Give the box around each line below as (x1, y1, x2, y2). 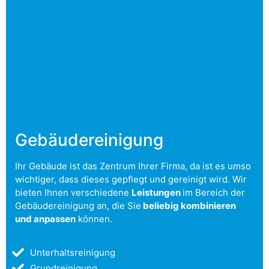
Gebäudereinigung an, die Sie (15, 200, 141, 211)
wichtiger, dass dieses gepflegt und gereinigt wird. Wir (15, 174, 247, 185)
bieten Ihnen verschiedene (15, 187, 131, 198)
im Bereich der (183, 187, 245, 198)
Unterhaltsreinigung (30, 247, 115, 259)
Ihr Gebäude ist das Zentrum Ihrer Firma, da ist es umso (15, 160, 251, 172)
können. (76, 213, 112, 225)
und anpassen (15, 213, 76, 225)
